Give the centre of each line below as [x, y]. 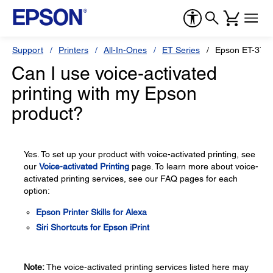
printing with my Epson [104, 94]
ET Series [181, 50]
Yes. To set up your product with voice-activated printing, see [140, 154]
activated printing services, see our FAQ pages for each [131, 179]
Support [28, 50]
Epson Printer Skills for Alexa [91, 212]
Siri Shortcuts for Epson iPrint [93, 227]
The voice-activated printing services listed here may [147, 267]
